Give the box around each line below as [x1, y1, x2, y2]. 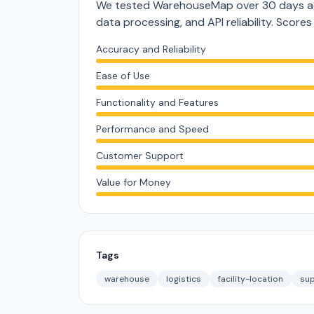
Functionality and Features [96, 96, 219, 109]
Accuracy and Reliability [96, 43, 206, 55]
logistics [166, 273, 201, 285]
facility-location [218, 273, 283, 285]
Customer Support [96, 149, 184, 162]
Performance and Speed [96, 123, 209, 135]
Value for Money [96, 176, 171, 189]
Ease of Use [96, 69, 150, 82]
